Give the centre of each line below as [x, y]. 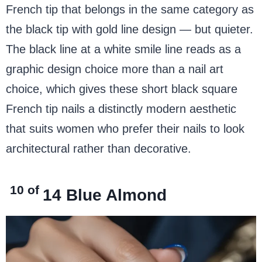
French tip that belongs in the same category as [130, 9]
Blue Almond [117, 195]
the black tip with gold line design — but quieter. [130, 29]
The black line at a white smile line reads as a [123, 49]
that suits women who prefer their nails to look [125, 128]
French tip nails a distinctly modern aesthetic [121, 108]
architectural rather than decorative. [99, 148]
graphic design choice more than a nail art [115, 69]
